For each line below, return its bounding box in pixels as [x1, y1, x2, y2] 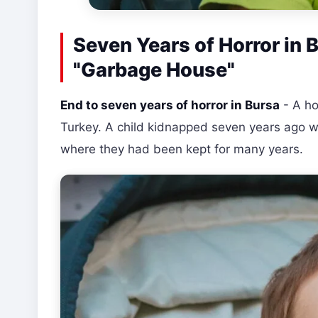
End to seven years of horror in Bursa [60, 98, 280, 113]
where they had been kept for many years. [60, 142, 303, 157]
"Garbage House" [73, 58, 235, 82]
